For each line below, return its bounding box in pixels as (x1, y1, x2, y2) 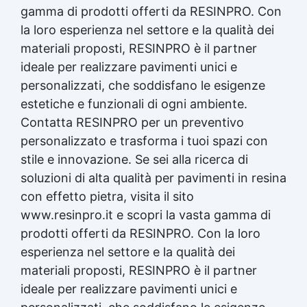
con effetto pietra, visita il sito (21, 188, 194, 204)
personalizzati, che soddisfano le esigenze (21, 77, 265, 93)
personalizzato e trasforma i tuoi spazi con (21, 133, 268, 148)
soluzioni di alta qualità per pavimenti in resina (21, 170, 286, 185)
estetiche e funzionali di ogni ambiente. (21, 96, 247, 111)
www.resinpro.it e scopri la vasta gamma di (21, 207, 271, 222)
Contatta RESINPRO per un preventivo (21, 114, 244, 130)
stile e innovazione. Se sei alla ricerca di (21, 151, 248, 167)
